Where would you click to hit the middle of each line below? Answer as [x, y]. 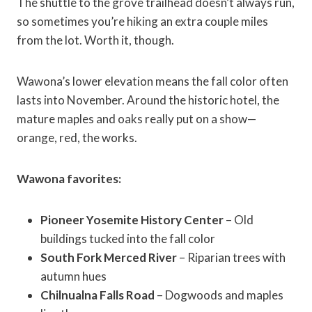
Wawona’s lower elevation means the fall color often [153, 81]
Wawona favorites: [69, 179]
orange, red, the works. [77, 138]
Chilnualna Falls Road [97, 295]
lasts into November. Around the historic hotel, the [148, 100]
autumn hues [73, 276]
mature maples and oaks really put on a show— [136, 119]
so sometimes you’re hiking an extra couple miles [142, 22]
